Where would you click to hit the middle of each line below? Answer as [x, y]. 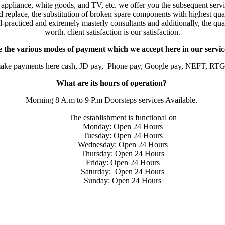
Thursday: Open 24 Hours [123, 153]
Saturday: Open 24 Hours [123, 171]
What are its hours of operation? [113, 83]
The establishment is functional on [123, 117]
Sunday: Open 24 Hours [123, 180]
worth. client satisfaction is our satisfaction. [113, 32]
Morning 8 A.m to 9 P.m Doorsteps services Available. [113, 100]
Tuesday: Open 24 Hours [123, 135]
